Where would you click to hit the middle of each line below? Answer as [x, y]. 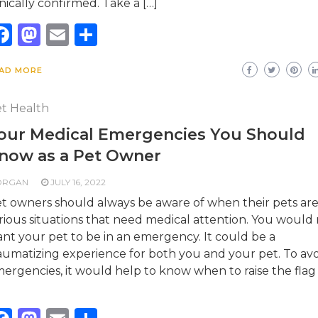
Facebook [66, 34]
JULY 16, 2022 [78, 182]
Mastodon [96, 34]
